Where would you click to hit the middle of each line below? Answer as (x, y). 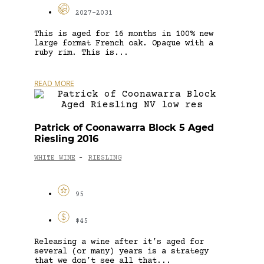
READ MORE (54, 83)
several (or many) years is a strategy (121, 251)
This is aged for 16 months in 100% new (124, 34)
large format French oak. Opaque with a (124, 43)
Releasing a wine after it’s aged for (119, 242)
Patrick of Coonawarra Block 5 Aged (124, 127)
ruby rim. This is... (81, 53)
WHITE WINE (55, 159)
